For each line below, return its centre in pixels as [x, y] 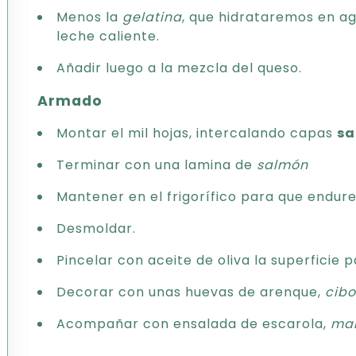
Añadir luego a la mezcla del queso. [179, 68]
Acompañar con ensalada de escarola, [193, 324]
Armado [70, 101]
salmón [282, 165]
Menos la [89, 17]
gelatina [152, 17]
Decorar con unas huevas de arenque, [191, 292]
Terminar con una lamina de [157, 165]
